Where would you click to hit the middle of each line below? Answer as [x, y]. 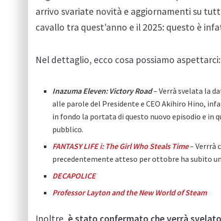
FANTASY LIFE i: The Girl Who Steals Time [121, 146]
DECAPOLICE [74, 175]
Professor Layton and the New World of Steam [130, 192]
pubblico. [68, 129]
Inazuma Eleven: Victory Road [102, 91]
